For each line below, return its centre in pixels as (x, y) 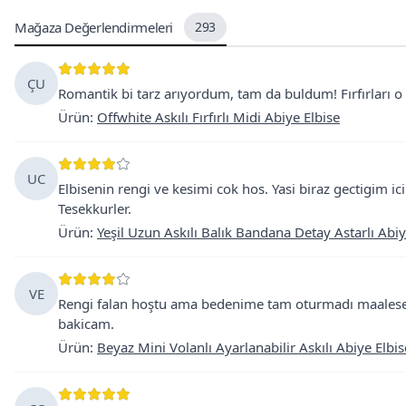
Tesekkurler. (95, 208)
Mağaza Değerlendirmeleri (94, 27)
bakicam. (86, 324)
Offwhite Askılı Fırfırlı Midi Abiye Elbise (218, 117)
